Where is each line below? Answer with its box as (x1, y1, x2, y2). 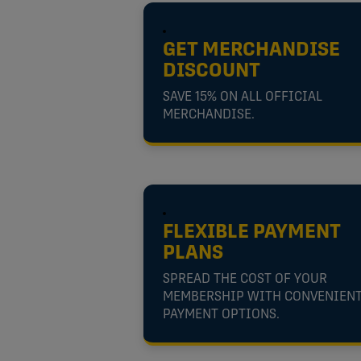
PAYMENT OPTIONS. (163, 308, 280, 322)
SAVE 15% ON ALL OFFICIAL (163, 90, 322, 104)
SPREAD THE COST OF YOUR (163, 272, 327, 286)
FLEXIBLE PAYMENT (163, 222, 341, 243)
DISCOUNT (163, 61, 260, 81)
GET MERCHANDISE (163, 40, 340, 60)
